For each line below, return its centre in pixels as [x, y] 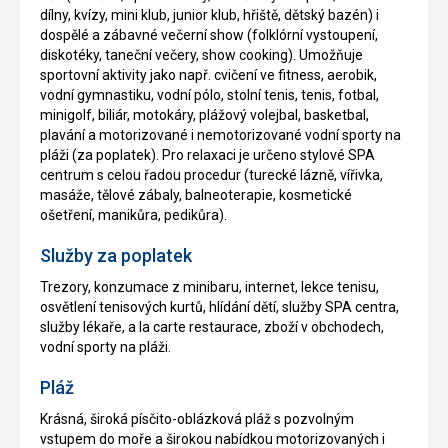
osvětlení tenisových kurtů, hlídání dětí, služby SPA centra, [219, 307]
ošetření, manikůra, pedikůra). [133, 215]
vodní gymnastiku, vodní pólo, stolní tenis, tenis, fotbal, [209, 95]
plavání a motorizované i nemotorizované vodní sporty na [220, 135]
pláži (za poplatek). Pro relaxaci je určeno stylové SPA [207, 155]
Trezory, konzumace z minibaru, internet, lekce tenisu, [209, 287]
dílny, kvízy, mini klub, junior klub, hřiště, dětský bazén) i [209, 15]
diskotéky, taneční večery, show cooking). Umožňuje [201, 55]
